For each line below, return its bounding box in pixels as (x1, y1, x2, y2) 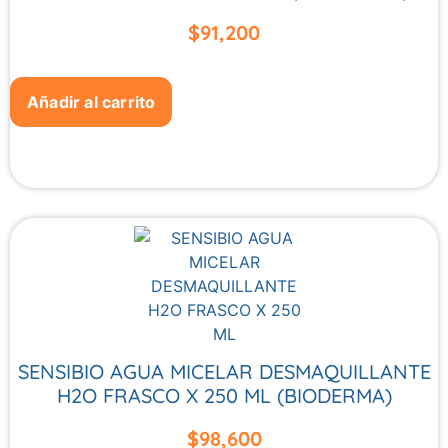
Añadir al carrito (27, 92, 156, 113)
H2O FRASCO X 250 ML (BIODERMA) (56, 382, 392, 408)
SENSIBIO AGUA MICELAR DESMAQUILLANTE (17, 358, 431, 384)
